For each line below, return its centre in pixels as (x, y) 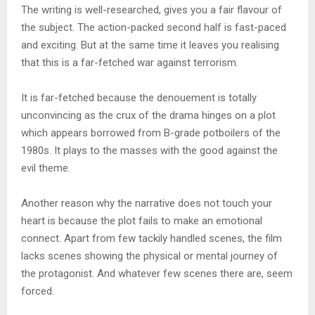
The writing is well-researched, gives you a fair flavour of (152, 10)
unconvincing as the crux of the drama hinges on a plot (148, 116)
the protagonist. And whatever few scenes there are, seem (157, 274)
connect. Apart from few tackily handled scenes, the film (152, 239)
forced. (38, 291)
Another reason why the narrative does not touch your (147, 204)
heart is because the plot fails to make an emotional (142, 221)
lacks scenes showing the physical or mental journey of (149, 256)
